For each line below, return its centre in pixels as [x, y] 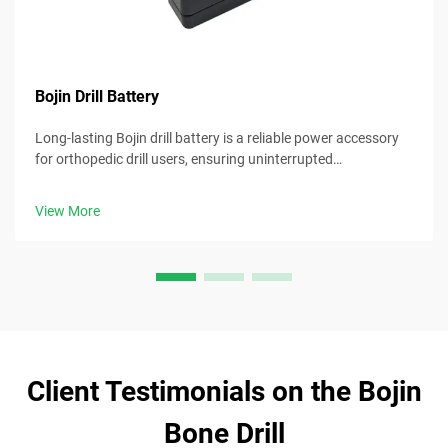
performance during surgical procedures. [161, 179]
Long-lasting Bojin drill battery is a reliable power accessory [217, 137]
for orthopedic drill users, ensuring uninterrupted [184, 158]
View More [67, 210]
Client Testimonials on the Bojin [224, 391]
